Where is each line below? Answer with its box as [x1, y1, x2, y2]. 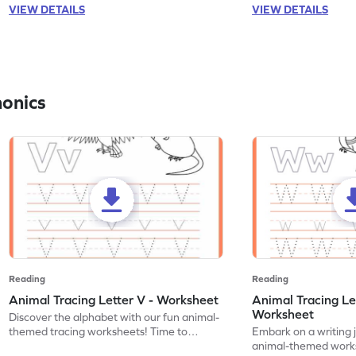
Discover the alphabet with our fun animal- [9, 311, 220, 324]
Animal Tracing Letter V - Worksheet [9, 292, 219, 308]
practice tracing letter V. [9, 339, 129, 353]
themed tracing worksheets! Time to [9, 325, 188, 339]
